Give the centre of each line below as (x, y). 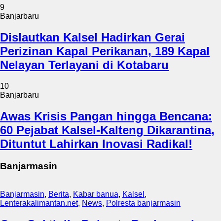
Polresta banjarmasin (143, 203)
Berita (59, 194)
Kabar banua (96, 194)
